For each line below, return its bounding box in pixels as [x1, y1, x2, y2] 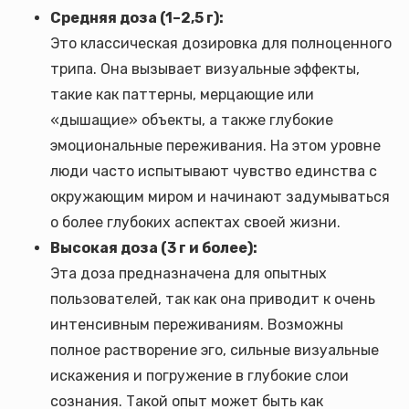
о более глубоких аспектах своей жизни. [50, 214, 341, 231]
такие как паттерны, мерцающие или [50, 86, 314, 103]
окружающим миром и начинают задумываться [50, 188, 390, 205]
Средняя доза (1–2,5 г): [50, 9, 224, 26]
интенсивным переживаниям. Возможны [50, 316, 343, 333]
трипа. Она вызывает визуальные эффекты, [50, 60, 360, 78]
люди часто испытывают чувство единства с [50, 163, 377, 180]
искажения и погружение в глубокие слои [50, 367, 349, 384]
